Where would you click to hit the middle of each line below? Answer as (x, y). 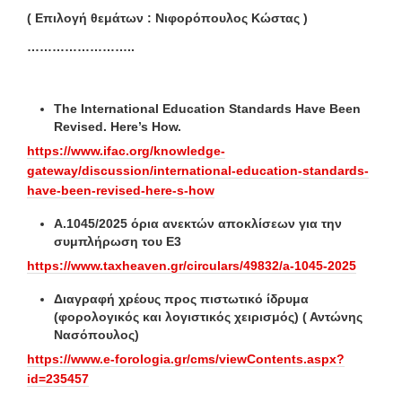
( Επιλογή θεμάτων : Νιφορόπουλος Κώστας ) (167, 17)
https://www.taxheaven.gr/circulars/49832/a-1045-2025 (192, 265)
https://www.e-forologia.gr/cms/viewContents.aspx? (186, 358)
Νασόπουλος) (96, 334)
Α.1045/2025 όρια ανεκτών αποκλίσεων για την (198, 223)
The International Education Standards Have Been (207, 108)
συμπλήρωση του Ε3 (118, 241)
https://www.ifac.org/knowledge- (126, 150)
